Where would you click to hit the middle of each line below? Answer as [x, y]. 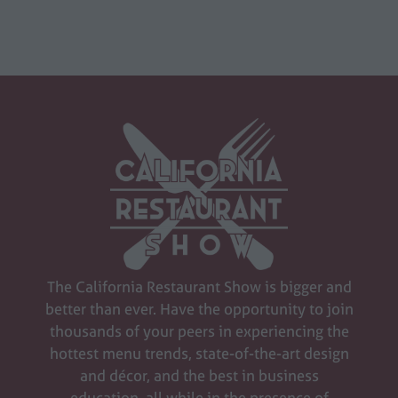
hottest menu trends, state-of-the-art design [199, 353]
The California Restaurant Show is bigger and [199, 286]
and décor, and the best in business [199, 375]
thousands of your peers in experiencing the [199, 330]
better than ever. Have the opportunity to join [199, 308]
